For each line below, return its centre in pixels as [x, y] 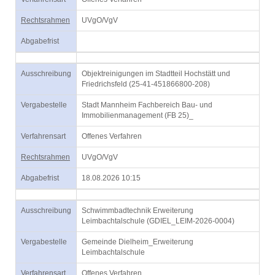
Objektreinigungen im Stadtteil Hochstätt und [156, 74]
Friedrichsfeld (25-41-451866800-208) [146, 84]
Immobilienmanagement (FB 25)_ [137, 115]
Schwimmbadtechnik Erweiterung [137, 211]
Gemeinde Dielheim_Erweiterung [137, 242]
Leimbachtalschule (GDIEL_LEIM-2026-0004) [158, 221]
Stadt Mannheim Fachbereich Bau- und [147, 105]
